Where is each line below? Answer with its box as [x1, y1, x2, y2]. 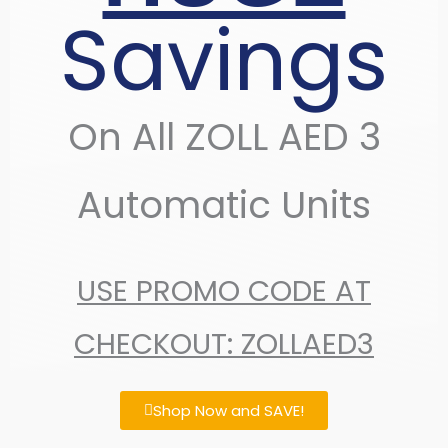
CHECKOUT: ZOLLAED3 [74, 323, 374, 364]
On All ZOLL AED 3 [67, 111, 381, 163]
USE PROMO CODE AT [77, 270, 371, 311]
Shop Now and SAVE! [153, 399, 304, 421]
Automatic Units [77, 179, 371, 231]
